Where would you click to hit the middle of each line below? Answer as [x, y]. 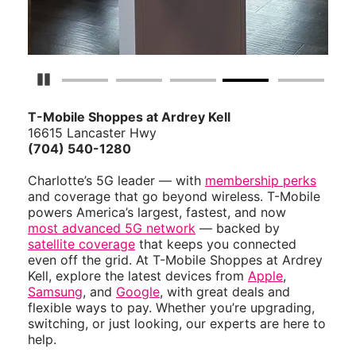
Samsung [55, 292]
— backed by [238, 228]
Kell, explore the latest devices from [138, 276]
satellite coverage [81, 244]
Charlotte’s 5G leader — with [116, 181]
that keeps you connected [216, 244]
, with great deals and [225, 292]
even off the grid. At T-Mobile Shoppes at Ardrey [175, 260]
